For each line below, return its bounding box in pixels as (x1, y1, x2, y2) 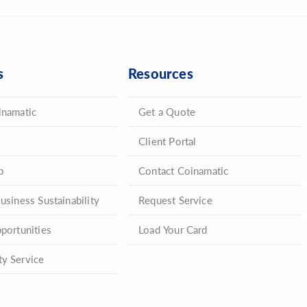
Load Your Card (138, 221, 208, 236)
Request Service (138, 192, 212, 207)
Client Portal (138, 133, 197, 148)
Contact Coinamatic (138, 162, 229, 177)
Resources (128, 63, 193, 83)
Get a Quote (138, 103, 196, 119)
